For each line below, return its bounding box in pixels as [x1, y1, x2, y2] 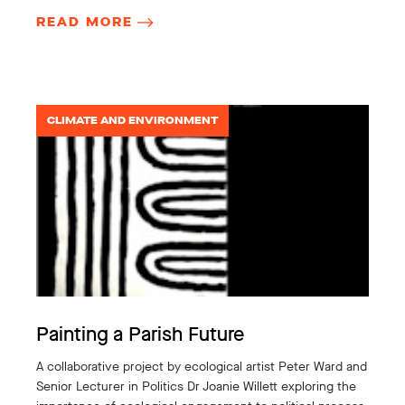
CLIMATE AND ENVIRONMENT [47, 112, 218, 127]
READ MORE [36, 13, 133, 31]
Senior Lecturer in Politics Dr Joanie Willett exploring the [36, 377, 356, 395]
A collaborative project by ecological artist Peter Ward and [36, 357, 367, 375]
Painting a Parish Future [36, 320, 245, 347]
